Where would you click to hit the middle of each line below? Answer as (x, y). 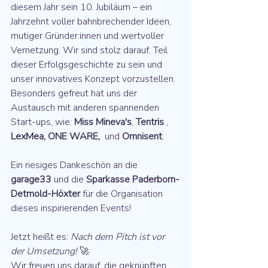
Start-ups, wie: (42, 122)
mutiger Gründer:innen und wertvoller (89, 36)
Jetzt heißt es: (41, 237)
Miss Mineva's (103, 122)
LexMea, (28, 136)
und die (69, 179)
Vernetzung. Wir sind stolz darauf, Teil (90, 50)
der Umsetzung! (44, 251)
